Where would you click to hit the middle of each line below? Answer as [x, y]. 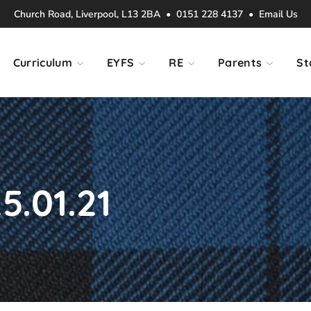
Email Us [278, 15]
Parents [240, 62]
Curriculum [43, 62]
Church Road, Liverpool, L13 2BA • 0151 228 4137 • [136, 15]
